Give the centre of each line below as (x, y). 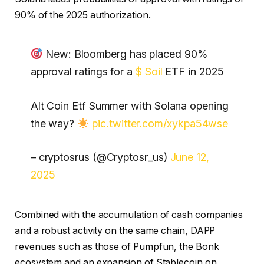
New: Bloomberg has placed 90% (125, 54)
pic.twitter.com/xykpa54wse (160, 123)
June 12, (189, 157)
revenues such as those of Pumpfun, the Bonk (117, 247)
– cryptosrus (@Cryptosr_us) (100, 157)
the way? (54, 123)
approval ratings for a (83, 72)
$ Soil (149, 72)
